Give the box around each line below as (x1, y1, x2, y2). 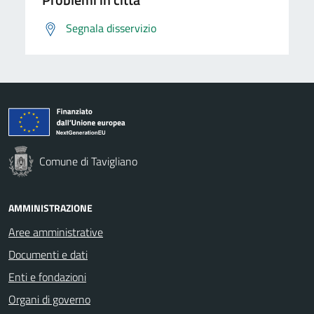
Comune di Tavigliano (39, 152, 137, 170)
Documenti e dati (8, 245, 88, 263)
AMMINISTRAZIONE (8, 200, 93, 215)
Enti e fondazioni (8, 268, 86, 285)
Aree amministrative (8, 223, 103, 240)
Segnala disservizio (66, 19, 156, 36)
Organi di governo (8, 290, 90, 308)
